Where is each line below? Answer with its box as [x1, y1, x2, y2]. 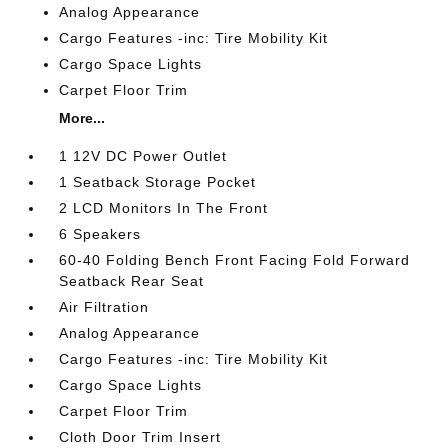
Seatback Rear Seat [59, 273, 205, 289]
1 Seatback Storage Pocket [59, 174, 257, 190]
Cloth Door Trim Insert [59, 429, 222, 445]
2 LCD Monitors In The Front [59, 200, 269, 216]
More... [59, 110, 106, 126]
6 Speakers [59, 226, 142, 242]
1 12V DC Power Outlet [59, 148, 228, 164]
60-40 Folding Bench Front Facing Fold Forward [59, 252, 411, 268]
